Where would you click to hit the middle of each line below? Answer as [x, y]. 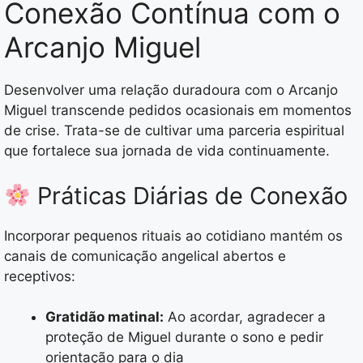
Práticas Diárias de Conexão [190, 195]
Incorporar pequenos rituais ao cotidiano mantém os [173, 235]
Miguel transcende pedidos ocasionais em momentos [178, 111]
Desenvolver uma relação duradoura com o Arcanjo [171, 90]
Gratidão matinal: [105, 317]
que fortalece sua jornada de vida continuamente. [167, 151]
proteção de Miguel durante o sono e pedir [184, 337]
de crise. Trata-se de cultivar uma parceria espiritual [174, 131]
